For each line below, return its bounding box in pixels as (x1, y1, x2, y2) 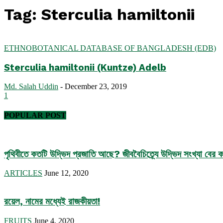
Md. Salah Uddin (4, 82, 58, 91)
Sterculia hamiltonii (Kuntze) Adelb (4, 62, 166, 73)
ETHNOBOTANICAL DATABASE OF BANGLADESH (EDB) (4, 43, 216, 52)
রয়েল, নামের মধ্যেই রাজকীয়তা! (4, 196, 100, 207)
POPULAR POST (4, 111, 66, 119)
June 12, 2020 (44, 169, 89, 178)
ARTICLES (4, 169, 42, 178)
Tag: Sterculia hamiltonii (4, 5, 195, 24)
